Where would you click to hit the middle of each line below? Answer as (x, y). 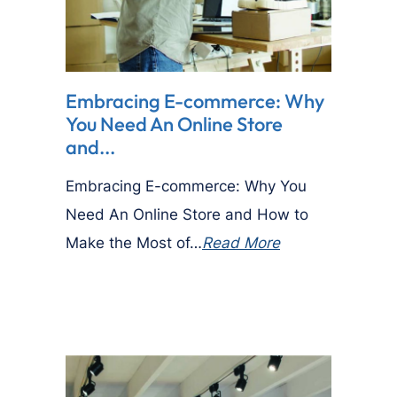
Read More (241, 242)
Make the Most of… (134, 242)
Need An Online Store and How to (187, 214)
